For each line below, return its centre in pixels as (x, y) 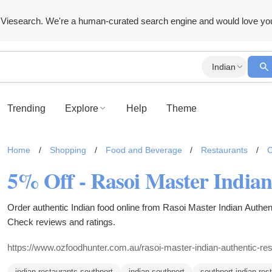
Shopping (68, 150)
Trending (26, 108)
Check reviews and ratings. (61, 222)
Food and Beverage (144, 150)
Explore (82, 108)
